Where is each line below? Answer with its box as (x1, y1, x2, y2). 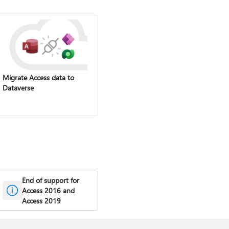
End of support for (21, 175, 79, 185)
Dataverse (2, 82, 34, 93)
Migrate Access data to (2, 72, 74, 82)
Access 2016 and (21, 185, 75, 195)
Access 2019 (21, 195, 61, 205)
